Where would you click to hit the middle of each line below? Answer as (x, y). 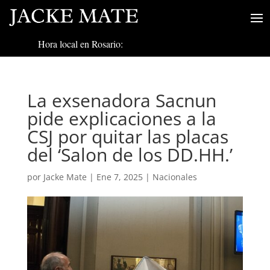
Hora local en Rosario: (80, 43)
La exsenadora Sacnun (121, 101)
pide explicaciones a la (121, 119)
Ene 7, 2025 (119, 177)
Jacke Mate (65, 177)
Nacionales (174, 177)
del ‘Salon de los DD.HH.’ (130, 155)
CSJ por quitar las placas (127, 137)
